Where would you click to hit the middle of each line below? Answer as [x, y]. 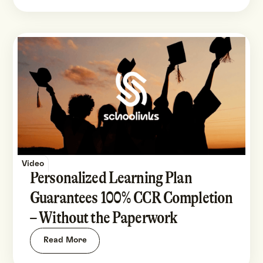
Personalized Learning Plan [111, 177]
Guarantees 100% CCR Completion [131, 197]
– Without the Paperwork [104, 217]
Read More [65, 240]
